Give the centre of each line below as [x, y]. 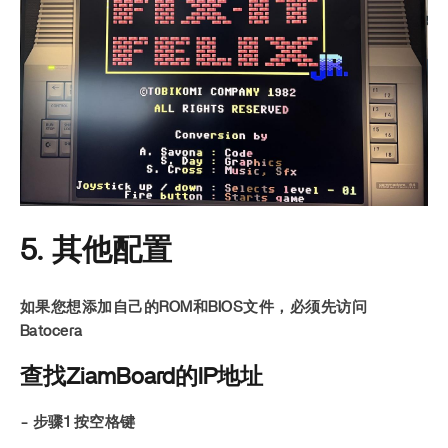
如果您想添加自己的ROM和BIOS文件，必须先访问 [193, 308]
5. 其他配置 [96, 251]
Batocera [51, 332]
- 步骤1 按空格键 [78, 423]
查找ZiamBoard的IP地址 [141, 377]
